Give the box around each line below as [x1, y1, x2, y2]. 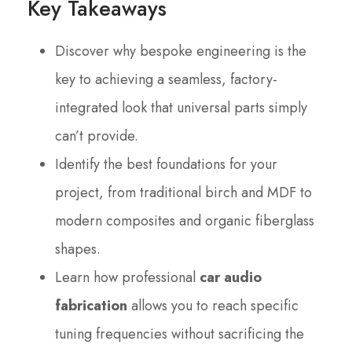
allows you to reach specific [127, 295, 299, 317]
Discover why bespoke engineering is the [55, 41, 306, 62]
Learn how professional [55, 267, 200, 288]
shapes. [55, 239, 101, 260]
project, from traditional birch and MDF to [55, 182, 312, 203]
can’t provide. [55, 126, 138, 147]
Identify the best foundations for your [55, 154, 277, 175]
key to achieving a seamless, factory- [55, 69, 277, 90]
